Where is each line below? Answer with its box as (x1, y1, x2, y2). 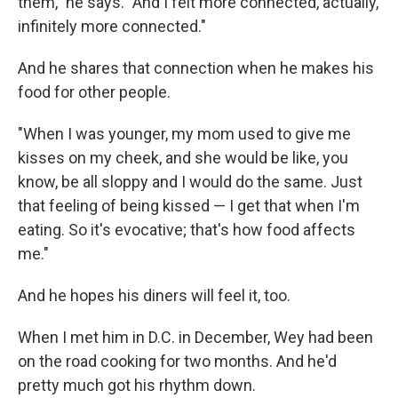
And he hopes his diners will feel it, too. (18, 286, 291, 305)
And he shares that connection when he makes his (18, 59, 374, 77)
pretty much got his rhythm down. (18, 376, 256, 394)
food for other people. (18, 83, 171, 101)
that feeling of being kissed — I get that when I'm (18, 196, 360, 215)
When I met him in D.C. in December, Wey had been (18, 328, 373, 346)
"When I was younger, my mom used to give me (18, 124, 351, 143)
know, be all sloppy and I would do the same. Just (18, 172, 362, 191)
